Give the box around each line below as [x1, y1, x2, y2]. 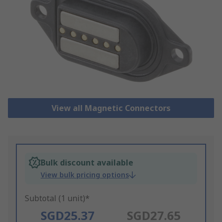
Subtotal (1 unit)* [25, 193, 90, 204]
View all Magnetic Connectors [51, 103, 170, 114]
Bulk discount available [41, 157, 133, 168]
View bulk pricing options [41, 170, 129, 180]
